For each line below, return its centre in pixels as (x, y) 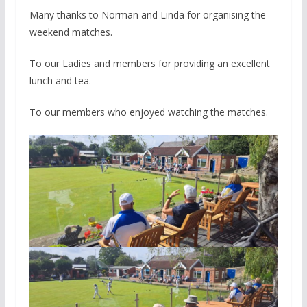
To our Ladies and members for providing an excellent (149, 64)
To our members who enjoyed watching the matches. (148, 112)
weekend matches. (71, 32)
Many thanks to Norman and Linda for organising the (147, 15)
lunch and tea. (60, 81)
